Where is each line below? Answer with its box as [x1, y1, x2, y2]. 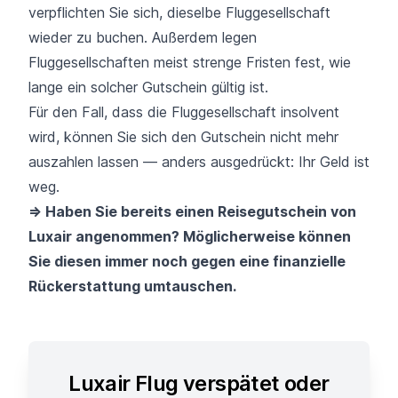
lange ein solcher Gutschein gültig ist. [28, 78, 268, 97]
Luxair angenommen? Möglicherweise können [28, 227, 351, 246]
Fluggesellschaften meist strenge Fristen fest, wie [28, 53, 351, 72]
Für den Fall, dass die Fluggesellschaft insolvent [28, 103, 339, 122]
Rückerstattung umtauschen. [28, 277, 236, 296]
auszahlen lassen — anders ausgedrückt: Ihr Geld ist [28, 153, 370, 171]
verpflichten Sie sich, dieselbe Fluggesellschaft [28, 4, 330, 22]
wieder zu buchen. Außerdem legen [28, 28, 257, 47]
